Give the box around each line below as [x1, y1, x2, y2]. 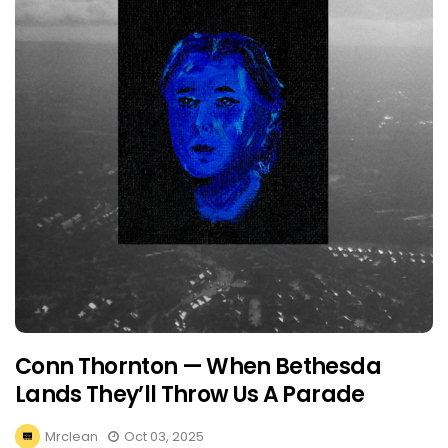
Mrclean [45, 427, 98, 446]
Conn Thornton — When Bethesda [15, 351, 381, 382]
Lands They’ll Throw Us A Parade [15, 379, 365, 410]
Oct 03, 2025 [124, 427, 204, 446]
